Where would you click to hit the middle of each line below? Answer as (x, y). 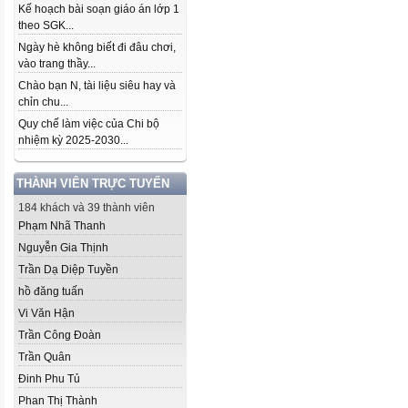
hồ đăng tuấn (51, 291)
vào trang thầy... (57, 64)
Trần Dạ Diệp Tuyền (68, 270)
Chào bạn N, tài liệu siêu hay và (97, 86)
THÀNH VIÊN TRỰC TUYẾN (93, 184)
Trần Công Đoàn (60, 335)
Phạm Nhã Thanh (62, 226)
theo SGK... (46, 25)
